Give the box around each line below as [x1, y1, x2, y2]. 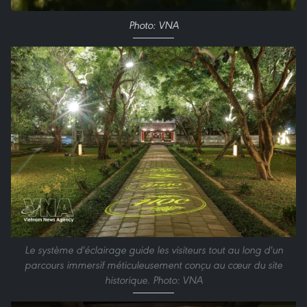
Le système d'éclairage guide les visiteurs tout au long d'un [24, 243, 283, 256]
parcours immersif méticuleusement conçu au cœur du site [25, 258, 282, 271]
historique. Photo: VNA [104, 273, 203, 286]
